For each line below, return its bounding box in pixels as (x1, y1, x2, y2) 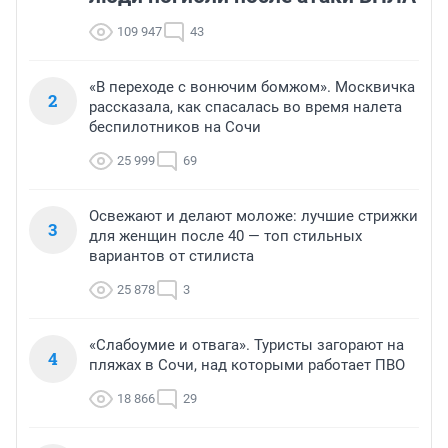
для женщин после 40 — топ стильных (89, 226, 362, 245)
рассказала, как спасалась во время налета (89, 97, 402, 116)
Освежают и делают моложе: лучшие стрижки (89, 206, 418, 225)
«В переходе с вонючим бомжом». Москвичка (89, 77, 415, 96)
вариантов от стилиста (89, 246, 254, 265)
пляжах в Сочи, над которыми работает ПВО (89, 355, 405, 374)
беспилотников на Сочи (89, 117, 261, 136)
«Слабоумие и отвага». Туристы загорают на (89, 335, 404, 354)
